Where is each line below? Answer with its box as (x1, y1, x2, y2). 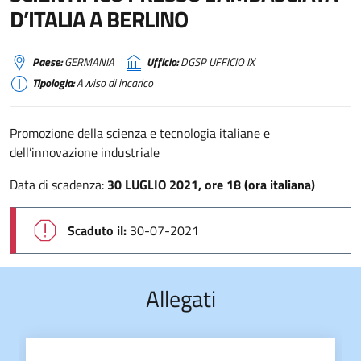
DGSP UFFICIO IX (178, 54, 255, 70)
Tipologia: (32, 75, 74, 91)
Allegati (145, 281, 216, 316)
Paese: (32, 54, 62, 70)
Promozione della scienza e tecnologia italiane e (10, 123, 270, 143)
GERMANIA (62, 54, 114, 70)
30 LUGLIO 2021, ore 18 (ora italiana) (107, 175, 315, 194)
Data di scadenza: (10, 175, 107, 194)
